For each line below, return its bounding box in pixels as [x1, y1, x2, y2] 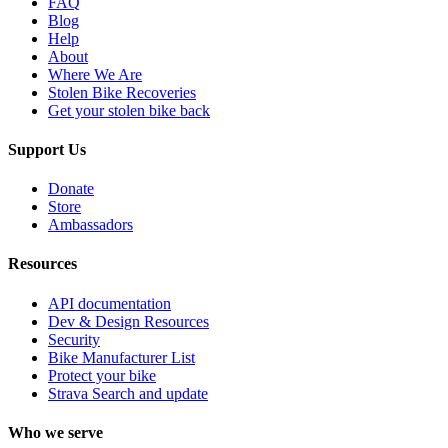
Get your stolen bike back [48, 101, 210, 119]
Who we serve [8, 423, 103, 441]
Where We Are [48, 65, 142, 83]
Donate [48, 180, 94, 198]
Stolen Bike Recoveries [48, 83, 196, 101]
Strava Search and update [48, 384, 208, 402]
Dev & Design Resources [48, 312, 209, 330]
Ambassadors [48, 216, 133, 234]
